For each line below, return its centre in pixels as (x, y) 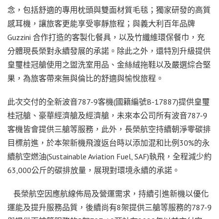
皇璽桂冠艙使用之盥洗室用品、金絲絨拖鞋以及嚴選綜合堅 (109, 64)
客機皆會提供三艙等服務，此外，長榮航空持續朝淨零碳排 (109, 129)
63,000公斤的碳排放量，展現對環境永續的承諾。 (94, 170)
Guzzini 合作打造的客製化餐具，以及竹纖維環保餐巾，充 (106, 37)
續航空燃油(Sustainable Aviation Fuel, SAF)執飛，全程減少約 (109, 156)
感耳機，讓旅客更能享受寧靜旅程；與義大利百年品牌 (101, 23)
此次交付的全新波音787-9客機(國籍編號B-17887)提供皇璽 (109, 101)
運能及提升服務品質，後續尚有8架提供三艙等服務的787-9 (109, 207)
